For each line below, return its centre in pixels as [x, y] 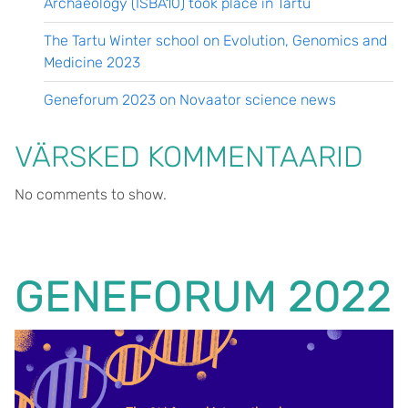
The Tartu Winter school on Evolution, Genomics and [215, 41]
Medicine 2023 [94, 62]
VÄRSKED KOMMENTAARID [189, 157]
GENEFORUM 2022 [203, 296]
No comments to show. [91, 194]
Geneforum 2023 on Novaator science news [190, 100]
